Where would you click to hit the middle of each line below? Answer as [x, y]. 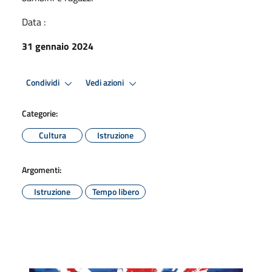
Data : [34, 22]
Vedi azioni [106, 83]
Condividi [44, 83]
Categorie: [40, 113]
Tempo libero [115, 191]
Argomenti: [42, 169]
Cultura [52, 135]
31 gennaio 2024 [58, 46]
